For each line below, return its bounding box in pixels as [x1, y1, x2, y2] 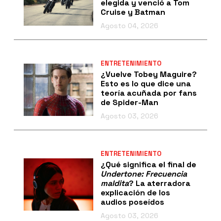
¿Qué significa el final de [100, 159, 196, 170]
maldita [100, 178, 129, 188]
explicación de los [100, 187, 170, 198]
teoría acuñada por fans [100, 87, 197, 98]
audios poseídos [100, 196, 164, 207]
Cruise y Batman [100, 6, 165, 17]
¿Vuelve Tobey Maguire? [100, 69, 197, 79]
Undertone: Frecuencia [100, 168, 187, 179]
